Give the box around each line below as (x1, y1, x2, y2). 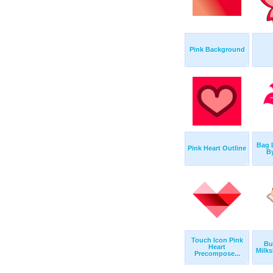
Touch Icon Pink (191, 236, 243, 244)
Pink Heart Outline (188, 144, 246, 152)
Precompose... (194, 250, 240, 258)
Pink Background (189, 46, 245, 54)
